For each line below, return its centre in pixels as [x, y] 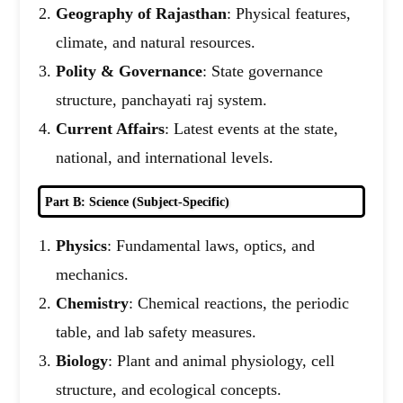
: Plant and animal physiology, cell [222, 361]
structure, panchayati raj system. [162, 100]
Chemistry [93, 304]
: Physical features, [289, 14]
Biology [82, 361]
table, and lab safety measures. [157, 332]
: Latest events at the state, [252, 129]
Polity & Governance [130, 72]
